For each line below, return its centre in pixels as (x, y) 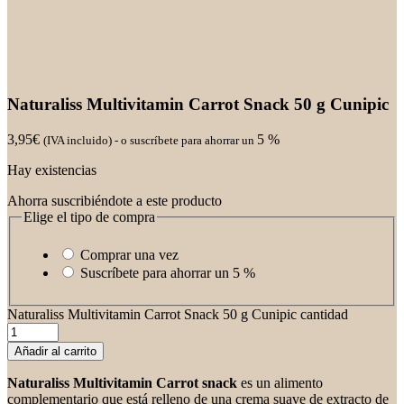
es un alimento (280, 382)
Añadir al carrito (55, 351)
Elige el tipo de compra (89, 217)
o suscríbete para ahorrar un (188, 141)
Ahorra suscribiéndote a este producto (115, 201)
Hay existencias (52, 170)
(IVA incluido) (78, 141)
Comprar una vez (129, 254)
